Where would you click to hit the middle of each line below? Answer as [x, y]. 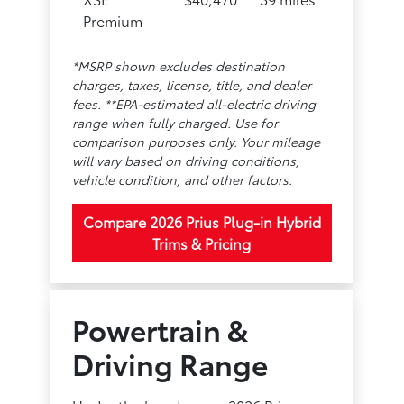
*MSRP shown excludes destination [179, 65]
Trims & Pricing [202, 243]
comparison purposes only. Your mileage [197, 141]
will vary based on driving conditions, [186, 160]
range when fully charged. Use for [175, 122]
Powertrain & [161, 328]
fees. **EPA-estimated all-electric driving [194, 103]
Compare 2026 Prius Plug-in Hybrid [202, 221]
